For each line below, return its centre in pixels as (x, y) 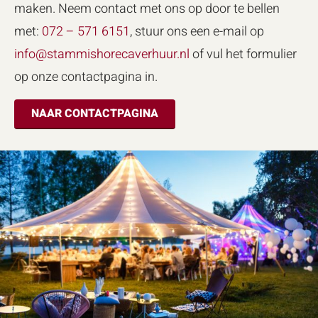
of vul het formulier (243, 55)
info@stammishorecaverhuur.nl (102, 55)
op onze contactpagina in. (86, 77)
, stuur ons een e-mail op (197, 32)
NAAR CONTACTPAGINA (95, 113)
